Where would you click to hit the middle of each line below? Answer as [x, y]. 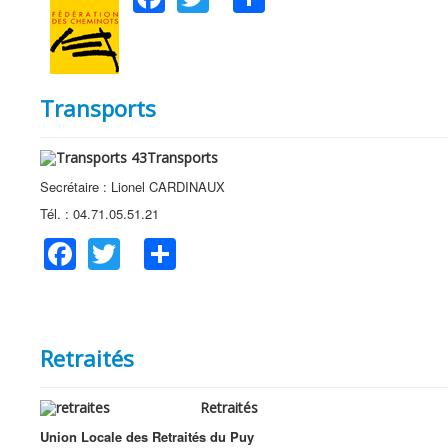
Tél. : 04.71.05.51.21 [99, 213]
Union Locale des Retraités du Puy [147, 436]
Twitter [167, 248]
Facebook [146, 248]
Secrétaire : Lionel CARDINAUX [132, 186]
